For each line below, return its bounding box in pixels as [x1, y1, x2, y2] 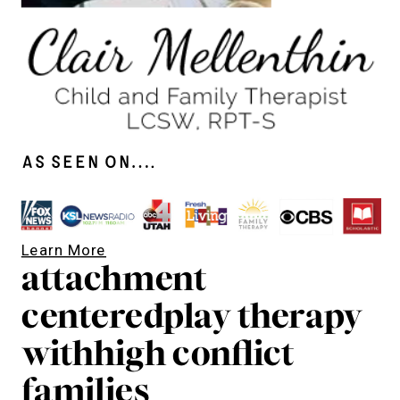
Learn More [21, 241, 106, 259]
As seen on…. [21, 154, 155, 171]
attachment [21, 254, 206, 303]
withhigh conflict [21, 329, 295, 378]
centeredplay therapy [21, 292, 363, 340]
